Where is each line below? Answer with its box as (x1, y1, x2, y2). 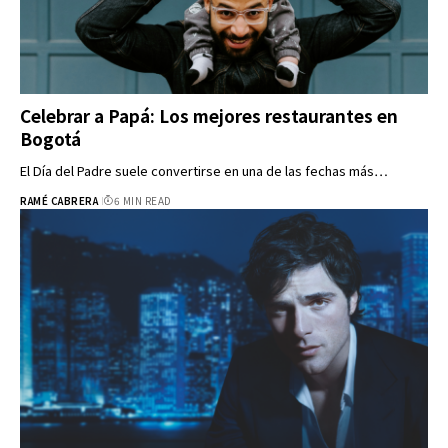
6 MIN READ (113, 193, 172, 209)
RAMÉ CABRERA (20, 193, 98, 209)
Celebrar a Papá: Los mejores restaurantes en (20, 103, 398, 129)
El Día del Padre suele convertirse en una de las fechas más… (20, 161, 388, 181)
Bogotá (20, 126, 81, 152)
